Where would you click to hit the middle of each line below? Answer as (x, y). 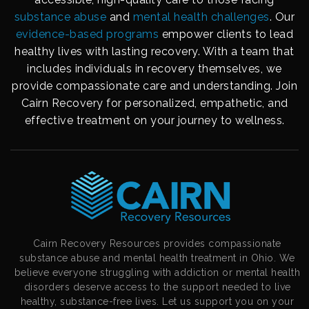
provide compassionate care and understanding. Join (154, 86)
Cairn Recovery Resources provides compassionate (157, 243)
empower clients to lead (228, 34)
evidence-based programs (87, 34)
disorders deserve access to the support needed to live (157, 287)
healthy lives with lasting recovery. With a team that (154, 51)
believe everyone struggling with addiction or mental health (157, 272)
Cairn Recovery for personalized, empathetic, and (154, 103)
